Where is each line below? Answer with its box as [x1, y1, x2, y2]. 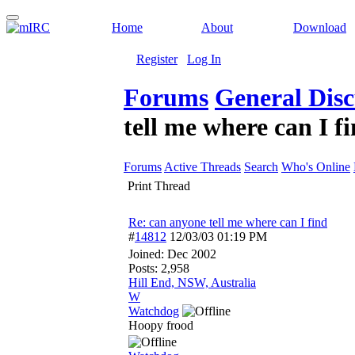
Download [293, 21, 346, 34]
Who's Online [281, 160, 350, 174]
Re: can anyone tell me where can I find [128, 216, 327, 229]
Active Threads [164, 160, 241, 174]
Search [244, 160, 278, 174]
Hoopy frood [128, 319, 193, 332]
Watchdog [128, 304, 179, 318]
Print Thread [128, 179, 190, 193]
